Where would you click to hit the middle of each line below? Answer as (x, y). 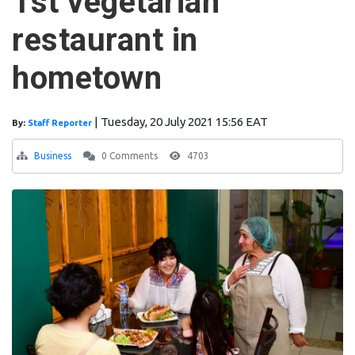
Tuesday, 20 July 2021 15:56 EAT (184, 122)
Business (53, 156)
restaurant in (105, 40)
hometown (87, 78)
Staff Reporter (61, 123)
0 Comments (128, 156)
